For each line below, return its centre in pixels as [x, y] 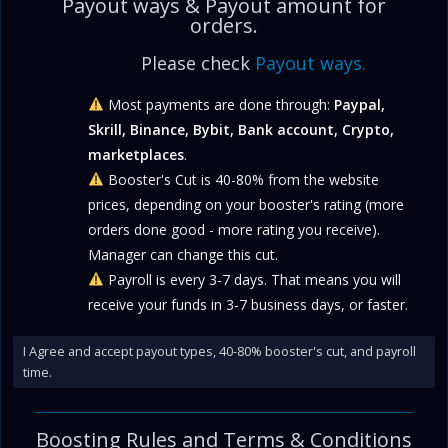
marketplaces [136, 154]
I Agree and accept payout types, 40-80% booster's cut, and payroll [219, 351]
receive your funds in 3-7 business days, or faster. [248, 304]
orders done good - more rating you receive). [234, 229]
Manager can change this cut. [183, 254]
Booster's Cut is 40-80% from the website [242, 179]
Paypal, [360, 104]
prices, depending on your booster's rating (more [246, 204]
